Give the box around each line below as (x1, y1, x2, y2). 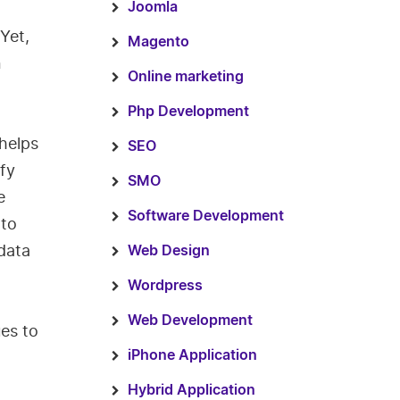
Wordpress (127, 279, 203, 293)
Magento (127, 35, 189, 49)
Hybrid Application (127, 383, 255, 397)
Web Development (127, 313, 253, 328)
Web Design (127, 244, 210, 258)
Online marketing (127, 70, 244, 84)
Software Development (127, 209, 284, 223)
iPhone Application (127, 348, 257, 362)
